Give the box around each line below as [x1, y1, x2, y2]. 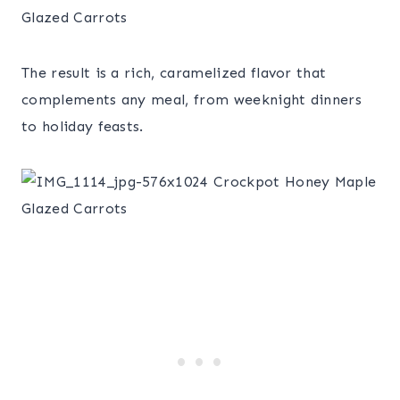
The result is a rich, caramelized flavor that [21, 63, 327, 81]
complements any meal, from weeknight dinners [21, 90, 362, 108]
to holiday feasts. [21, 117, 144, 135]
